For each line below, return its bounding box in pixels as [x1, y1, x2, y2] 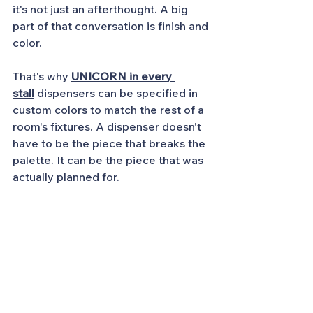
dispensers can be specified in [37, 86, 201, 100]
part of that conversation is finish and [13, 19, 211, 33]
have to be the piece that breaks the [13, 136, 208, 150]
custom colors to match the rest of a [13, 103, 207, 117]
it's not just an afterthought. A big [13, 2, 191, 16]
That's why [13, 69, 68, 83]
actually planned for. [13, 170, 119, 184]
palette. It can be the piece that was [13, 153, 206, 167]
